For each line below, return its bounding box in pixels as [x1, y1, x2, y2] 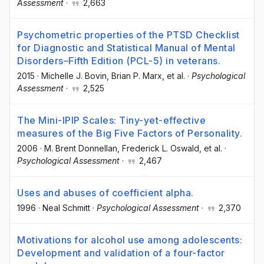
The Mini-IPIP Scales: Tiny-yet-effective [17, 114, 206, 126]
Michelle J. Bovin [41, 70, 107, 81]
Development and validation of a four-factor [17, 247, 225, 259]
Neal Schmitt [42, 203, 90, 213]
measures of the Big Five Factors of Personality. [17, 127, 242, 139]
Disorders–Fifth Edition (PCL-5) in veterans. [17, 54, 220, 67]
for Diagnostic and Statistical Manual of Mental [17, 41, 236, 54]
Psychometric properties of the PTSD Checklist [17, 28, 240, 41]
